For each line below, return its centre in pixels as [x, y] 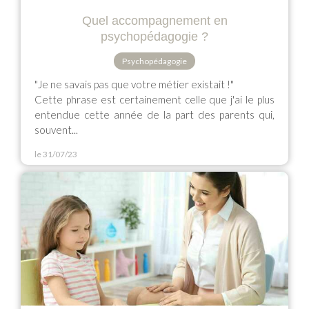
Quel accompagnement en [154, 21]
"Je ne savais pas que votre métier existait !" [134, 84]
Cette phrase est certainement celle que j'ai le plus [154, 99]
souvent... [56, 130]
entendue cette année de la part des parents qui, [154, 114]
